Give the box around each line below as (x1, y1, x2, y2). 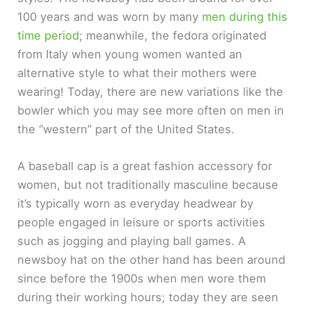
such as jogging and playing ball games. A (17, 233, 246, 248)
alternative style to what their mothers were (17, 65, 258, 80)
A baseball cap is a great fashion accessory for (17, 158, 273, 173)
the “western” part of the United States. (17, 121, 235, 136)
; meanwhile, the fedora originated (79, 28, 267, 42)
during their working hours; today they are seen (17, 289, 279, 304)
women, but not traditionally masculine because (17, 177, 279, 192)
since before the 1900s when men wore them (17, 271, 267, 285)
